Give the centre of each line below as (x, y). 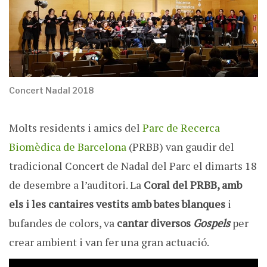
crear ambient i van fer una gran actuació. (109, 242)
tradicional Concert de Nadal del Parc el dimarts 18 (133, 166)
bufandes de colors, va (63, 223)
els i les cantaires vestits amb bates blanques (117, 204)
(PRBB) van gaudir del (180, 147)
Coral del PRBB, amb (193, 185)
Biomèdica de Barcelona (68, 147)
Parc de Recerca (181, 128)
